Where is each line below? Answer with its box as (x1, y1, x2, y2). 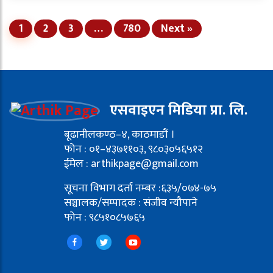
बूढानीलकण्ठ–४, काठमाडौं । (64, 126, 175, 144)
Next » (161, 19, 193, 38)
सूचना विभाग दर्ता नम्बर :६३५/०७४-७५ (64, 179, 216, 197)
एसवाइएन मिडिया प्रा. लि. (110, 97, 247, 122)
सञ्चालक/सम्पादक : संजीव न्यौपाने (64, 194, 197, 212)
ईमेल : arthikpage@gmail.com (64, 155, 199, 173)
